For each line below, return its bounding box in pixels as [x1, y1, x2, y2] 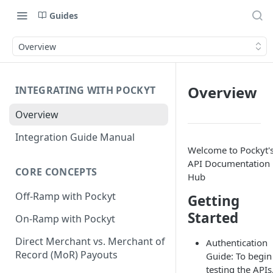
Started [188, 208, 238, 227]
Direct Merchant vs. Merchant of [15, 234, 165, 248]
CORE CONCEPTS [15, 165, 97, 179]
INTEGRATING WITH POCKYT [15, 83, 156, 97]
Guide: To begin [206, 250, 272, 262]
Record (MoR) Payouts [15, 247, 118, 261]
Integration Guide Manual [15, 130, 135, 144]
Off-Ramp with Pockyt [15, 190, 116, 204]
